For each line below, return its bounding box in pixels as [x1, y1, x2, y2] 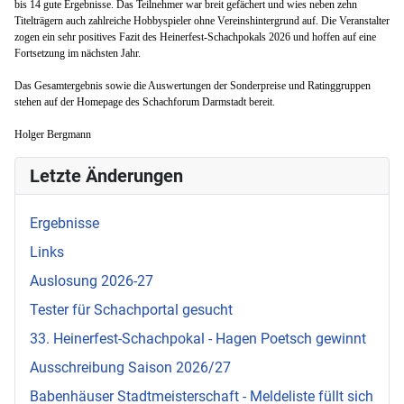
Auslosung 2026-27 [30, 271, 153, 289]
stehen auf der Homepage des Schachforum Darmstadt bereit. [14, 95, 275, 108]
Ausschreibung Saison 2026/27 [30, 358, 231, 376]
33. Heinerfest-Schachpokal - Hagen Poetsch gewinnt [30, 329, 366, 347]
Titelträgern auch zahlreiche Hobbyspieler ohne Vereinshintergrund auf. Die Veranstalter [14, 14, 390, 27]
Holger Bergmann [14, 127, 91, 141]
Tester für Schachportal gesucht [30, 300, 233, 318]
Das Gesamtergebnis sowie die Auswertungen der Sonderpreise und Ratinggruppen [14, 78, 371, 92]
